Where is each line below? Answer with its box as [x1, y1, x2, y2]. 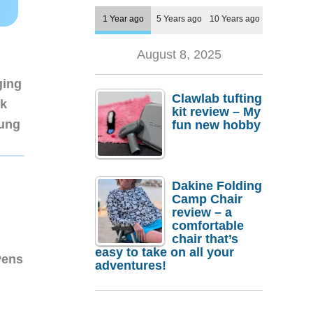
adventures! [95, 258, 166, 272]
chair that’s [172, 231, 238, 246]
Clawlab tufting [172, 92, 262, 106]
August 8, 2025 [136, 48, 221, 62]
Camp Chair [172, 191, 242, 206]
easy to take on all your [95, 245, 234, 259]
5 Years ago [156, 14, 202, 24]
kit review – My [172, 105, 261, 119]
